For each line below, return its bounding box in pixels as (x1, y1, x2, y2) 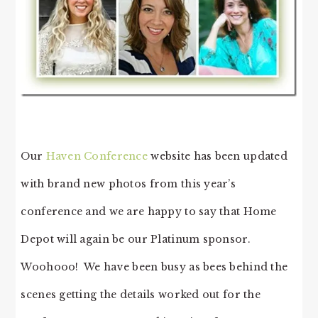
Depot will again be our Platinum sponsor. (21, 232, 254, 246)
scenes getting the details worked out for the (21, 287, 261, 301)
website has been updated (148, 149, 287, 163)
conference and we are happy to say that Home (21, 204, 277, 218)
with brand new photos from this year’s (21, 177, 236, 190)
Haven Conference (45, 149, 148, 163)
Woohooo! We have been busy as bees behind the (21, 260, 288, 273)
